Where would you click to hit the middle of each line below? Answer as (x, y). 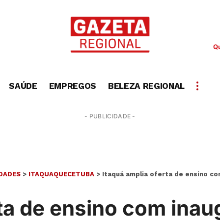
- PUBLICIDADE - (110, 116)
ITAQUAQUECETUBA (61, 174)
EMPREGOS (72, 86)
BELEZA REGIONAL (146, 86)
